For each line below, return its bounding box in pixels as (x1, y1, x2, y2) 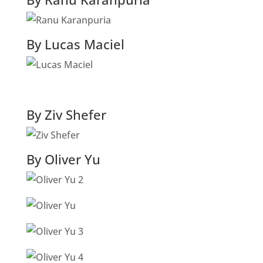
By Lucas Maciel (26, 35, 124, 53)
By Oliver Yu (26, 150, 100, 168)
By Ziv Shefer (26, 106, 106, 123)
